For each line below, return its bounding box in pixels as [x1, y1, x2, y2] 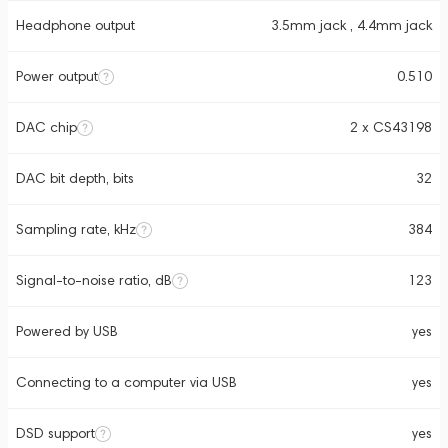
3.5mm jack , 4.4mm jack [271, 17, 432, 34]
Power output [16, 68, 98, 85]
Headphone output [16, 17, 135, 34]
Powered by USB [16, 323, 118, 340]
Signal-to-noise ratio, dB [16, 272, 172, 289]
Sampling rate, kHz [16, 221, 136, 238]
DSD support [16, 425, 95, 442]
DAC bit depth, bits [16, 170, 134, 187]
